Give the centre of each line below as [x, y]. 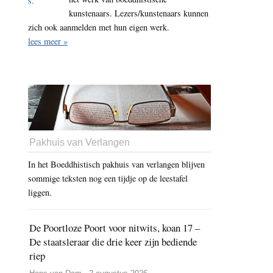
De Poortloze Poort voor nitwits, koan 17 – [115, 228]
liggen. [40, 193]
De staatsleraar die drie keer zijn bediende [113, 242]
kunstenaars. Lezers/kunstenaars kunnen [139, 13]
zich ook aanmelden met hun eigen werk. [99, 27]
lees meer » [48, 41]
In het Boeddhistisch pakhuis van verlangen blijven [116, 165]
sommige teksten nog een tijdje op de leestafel [108, 179]
